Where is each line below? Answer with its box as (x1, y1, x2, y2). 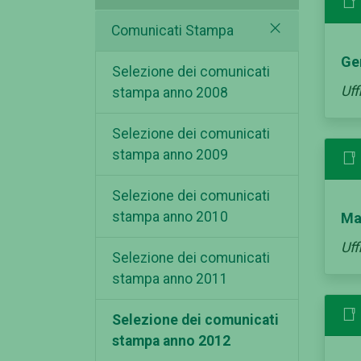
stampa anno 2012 (112, 333, 230, 350)
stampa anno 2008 (112, 85, 228, 102)
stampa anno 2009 (112, 147, 228, 164)
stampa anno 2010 (112, 209, 228, 226)
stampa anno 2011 (112, 271, 228, 288)
